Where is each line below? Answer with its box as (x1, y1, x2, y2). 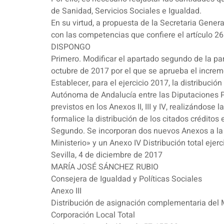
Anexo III (51, 185, 81, 197)
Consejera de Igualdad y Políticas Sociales (51, 173, 202, 185)
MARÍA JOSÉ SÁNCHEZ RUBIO (51, 161, 158, 173)
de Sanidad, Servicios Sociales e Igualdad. (51, 5, 201, 17)
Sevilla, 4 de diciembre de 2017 (51, 149, 162, 161)
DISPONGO (51, 41, 90, 53)
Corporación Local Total (51, 209, 135, 221)
